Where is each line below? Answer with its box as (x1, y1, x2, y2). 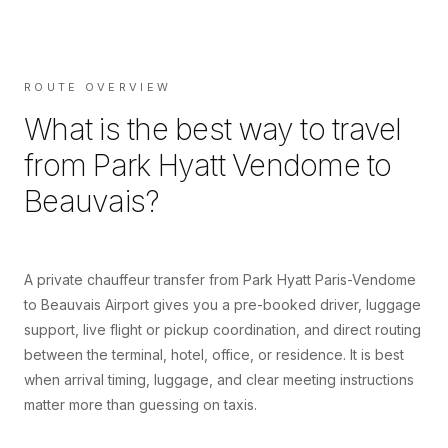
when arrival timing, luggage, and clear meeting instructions (24, 371, 414, 389)
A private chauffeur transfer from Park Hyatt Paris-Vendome (24, 271, 416, 289)
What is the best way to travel (24, 111, 402, 148)
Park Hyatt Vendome (93, 147, 360, 184)
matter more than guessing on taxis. (24, 396, 257, 414)
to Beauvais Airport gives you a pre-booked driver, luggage (24, 296, 421, 314)
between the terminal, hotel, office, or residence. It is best (24, 346, 404, 364)
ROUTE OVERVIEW (24, 80, 172, 95)
